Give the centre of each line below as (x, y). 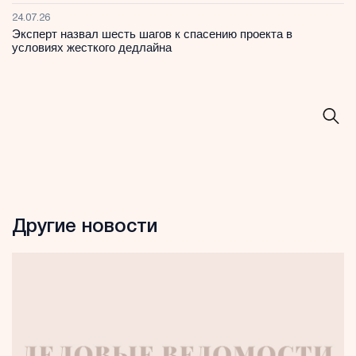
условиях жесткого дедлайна (92, 47)
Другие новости (85, 227)
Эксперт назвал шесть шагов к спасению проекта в (152, 33)
